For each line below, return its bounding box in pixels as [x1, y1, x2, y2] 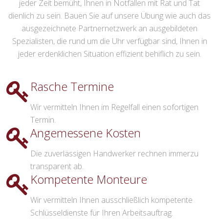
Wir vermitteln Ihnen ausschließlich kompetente [30, 195, 193, 206]
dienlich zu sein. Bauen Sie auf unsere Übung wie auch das [8, 10, 211, 22]
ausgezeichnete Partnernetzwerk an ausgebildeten [22, 23, 197, 34]
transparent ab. [30, 161, 84, 172]
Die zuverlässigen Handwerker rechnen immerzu [30, 148, 198, 159]
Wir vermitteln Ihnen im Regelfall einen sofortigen [30, 102, 198, 113]
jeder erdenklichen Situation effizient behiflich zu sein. [18, 48, 201, 60]
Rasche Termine [30, 79, 114, 95]
